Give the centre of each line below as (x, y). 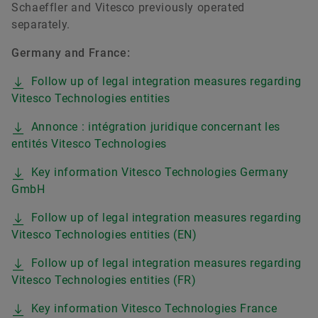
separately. (41, 24)
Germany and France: (71, 53)
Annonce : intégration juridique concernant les (156, 126)
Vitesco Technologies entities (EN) (104, 234)
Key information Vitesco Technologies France (154, 308)
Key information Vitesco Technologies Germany (160, 172)
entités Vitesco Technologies (89, 143)
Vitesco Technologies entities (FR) (104, 280)
